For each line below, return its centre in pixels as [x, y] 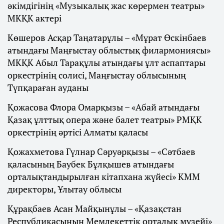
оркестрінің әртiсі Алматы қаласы [78, 132]
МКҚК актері [34, 18]
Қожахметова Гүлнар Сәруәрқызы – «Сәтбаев [101, 152]
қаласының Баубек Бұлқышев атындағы [91, 164]
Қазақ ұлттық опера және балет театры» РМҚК [105, 120]
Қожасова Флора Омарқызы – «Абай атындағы [103, 107]
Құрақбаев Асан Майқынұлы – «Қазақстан [94, 209]
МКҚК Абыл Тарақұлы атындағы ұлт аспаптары [106, 63]
